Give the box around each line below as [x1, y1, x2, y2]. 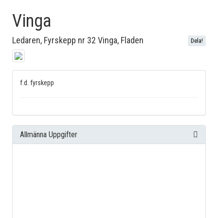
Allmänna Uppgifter [20, 130, 77, 139]
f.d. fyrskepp [20, 79, 54, 87]
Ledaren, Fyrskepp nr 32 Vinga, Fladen [12, 35, 144, 45]
